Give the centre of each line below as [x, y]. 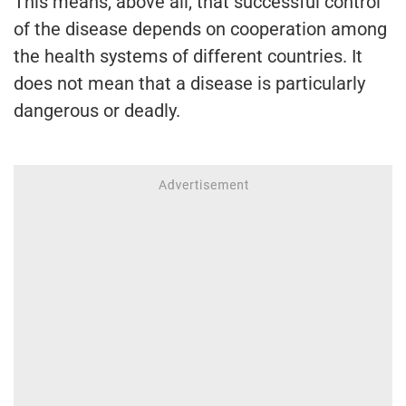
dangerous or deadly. [97, 111]
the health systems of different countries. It [188, 57]
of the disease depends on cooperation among [200, 29]
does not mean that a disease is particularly [189, 84]
